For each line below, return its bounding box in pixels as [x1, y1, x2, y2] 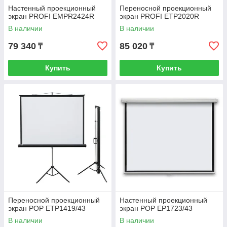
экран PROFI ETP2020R [120, 12, 199, 21]
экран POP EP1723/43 [120, 204, 193, 213]
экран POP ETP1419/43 [8, 204, 86, 213]
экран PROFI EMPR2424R [8, 12, 94, 21]
